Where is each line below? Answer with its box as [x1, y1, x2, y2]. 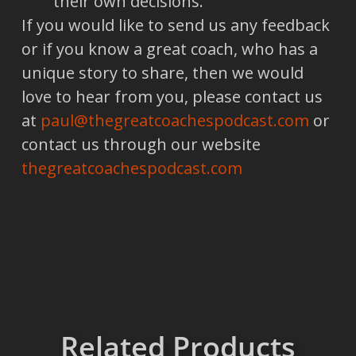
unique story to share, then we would [21, 61, 304, 83]
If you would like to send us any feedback [21, 14, 330, 36]
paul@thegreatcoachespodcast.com [40, 109, 309, 131]
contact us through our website [21, 133, 261, 155]
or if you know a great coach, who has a [21, 37, 318, 60]
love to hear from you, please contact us [21, 85, 323, 107]
